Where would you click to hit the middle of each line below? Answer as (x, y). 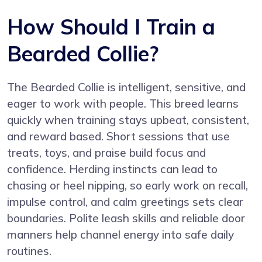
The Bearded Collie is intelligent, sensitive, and (126, 87)
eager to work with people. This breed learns (123, 103)
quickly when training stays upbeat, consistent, (128, 120)
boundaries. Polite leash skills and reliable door (126, 218)
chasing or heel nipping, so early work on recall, (127, 185)
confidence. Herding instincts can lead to (112, 169)
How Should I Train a (111, 26)
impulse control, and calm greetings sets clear (125, 201)
